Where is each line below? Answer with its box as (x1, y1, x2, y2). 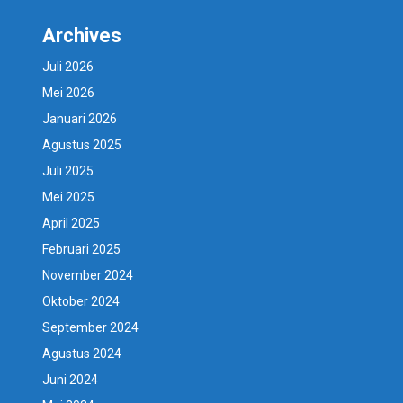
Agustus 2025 (42, 137, 122, 152)
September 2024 (42, 319, 139, 335)
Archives (42, 23, 122, 47)
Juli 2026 (42, 58, 94, 74)
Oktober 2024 (42, 293, 121, 309)
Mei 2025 (42, 189, 95, 204)
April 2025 (42, 215, 101, 230)
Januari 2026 (42, 111, 118, 126)
